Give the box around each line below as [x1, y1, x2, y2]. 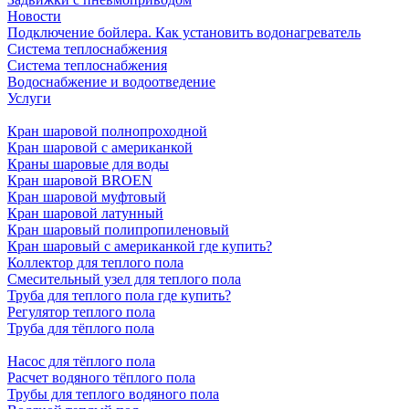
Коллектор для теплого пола [7, 255, 184, 271]
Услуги [7, 90, 51, 107]
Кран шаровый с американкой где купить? [7, 238, 272, 255]
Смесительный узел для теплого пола [7, 271, 241, 288]
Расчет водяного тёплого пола [7, 370, 195, 386]
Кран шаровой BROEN [7, 173, 152, 189]
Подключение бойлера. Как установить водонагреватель [7, 25, 361, 41]
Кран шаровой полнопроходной [7, 123, 207, 140]
